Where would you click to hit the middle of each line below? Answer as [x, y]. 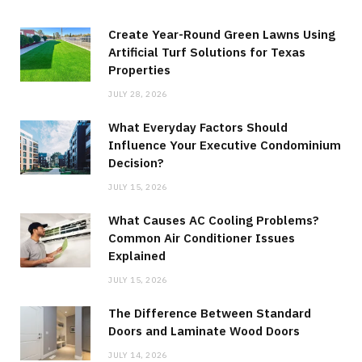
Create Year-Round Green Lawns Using [222, 34]
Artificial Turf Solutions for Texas [207, 52]
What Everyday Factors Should [198, 127]
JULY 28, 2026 [138, 94]
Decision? [136, 162]
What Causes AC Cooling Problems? [214, 220]
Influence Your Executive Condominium [225, 145]
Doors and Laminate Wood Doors [204, 330]
